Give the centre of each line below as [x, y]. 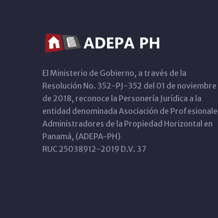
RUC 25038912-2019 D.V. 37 [94, 149]
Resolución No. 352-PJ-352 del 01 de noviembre [129, 86]
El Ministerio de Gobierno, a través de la [114, 73]
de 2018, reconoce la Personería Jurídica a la [122, 99]
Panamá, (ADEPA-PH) [82, 136]
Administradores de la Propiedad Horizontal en [127, 124]
